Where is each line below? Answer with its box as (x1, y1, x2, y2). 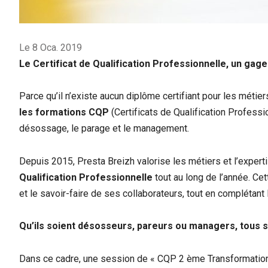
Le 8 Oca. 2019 (19, 42, 82, 53)
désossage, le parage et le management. (19, 123, 189, 135)
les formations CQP (19, 106, 109, 118)
